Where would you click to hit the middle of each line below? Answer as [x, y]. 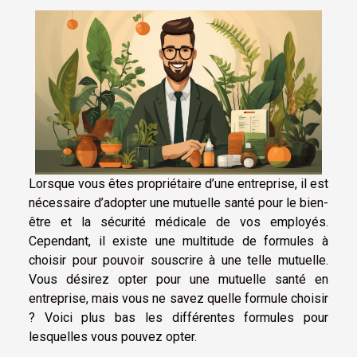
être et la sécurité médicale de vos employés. [178, 222]
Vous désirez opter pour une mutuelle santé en [178, 279]
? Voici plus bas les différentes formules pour [178, 317]
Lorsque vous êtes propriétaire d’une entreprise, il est [178, 183]
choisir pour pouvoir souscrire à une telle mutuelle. [178, 260]
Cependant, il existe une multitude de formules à [178, 241]
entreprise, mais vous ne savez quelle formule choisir [178, 298]
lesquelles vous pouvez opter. [113, 336]
